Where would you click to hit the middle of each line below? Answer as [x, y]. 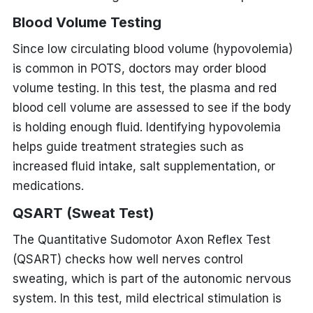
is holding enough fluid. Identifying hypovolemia [146, 127]
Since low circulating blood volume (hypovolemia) [152, 49]
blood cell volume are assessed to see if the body [152, 107]
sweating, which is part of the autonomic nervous [152, 278]
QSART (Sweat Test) [83, 213]
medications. [48, 185]
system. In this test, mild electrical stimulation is [147, 298]
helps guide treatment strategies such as [128, 146]
